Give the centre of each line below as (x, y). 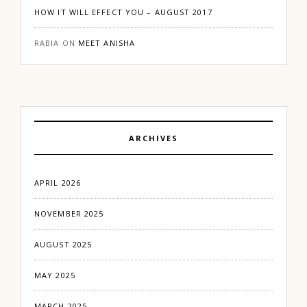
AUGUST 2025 (63, 244)
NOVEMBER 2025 (69, 213)
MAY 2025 (55, 275)
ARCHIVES (153, 138)
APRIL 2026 (58, 182)
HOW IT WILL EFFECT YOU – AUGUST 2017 (123, 12)
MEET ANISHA (107, 42)
